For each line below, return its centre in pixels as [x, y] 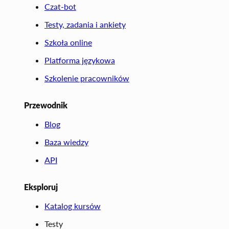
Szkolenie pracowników [87, 78]
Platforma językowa [79, 60]
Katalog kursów [72, 205]
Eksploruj [41, 187]
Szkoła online [68, 42]
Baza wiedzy [66, 142]
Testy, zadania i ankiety [85, 24]
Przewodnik [45, 105]
